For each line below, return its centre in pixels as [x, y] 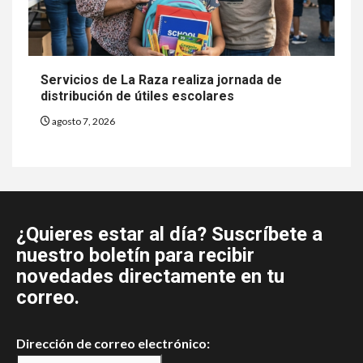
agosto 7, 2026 [83, 121]
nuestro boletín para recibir [135, 255]
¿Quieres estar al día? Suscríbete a [169, 234]
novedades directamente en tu [150, 276]
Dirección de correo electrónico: [113, 343]
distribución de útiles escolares [137, 96]
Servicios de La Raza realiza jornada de [161, 79]
